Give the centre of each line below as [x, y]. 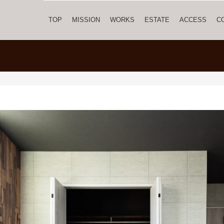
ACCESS [193, 20]
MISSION [86, 20]
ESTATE [157, 20]
